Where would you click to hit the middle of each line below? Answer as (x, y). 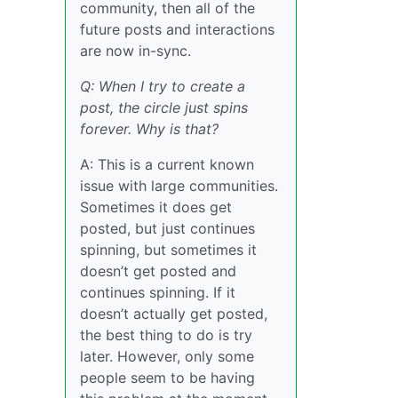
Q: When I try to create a (163, 86)
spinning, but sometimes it (168, 249)
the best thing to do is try (166, 334)
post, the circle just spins (164, 107)
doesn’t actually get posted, (174, 313)
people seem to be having (167, 377)
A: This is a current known (167, 164)
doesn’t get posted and (158, 271)
